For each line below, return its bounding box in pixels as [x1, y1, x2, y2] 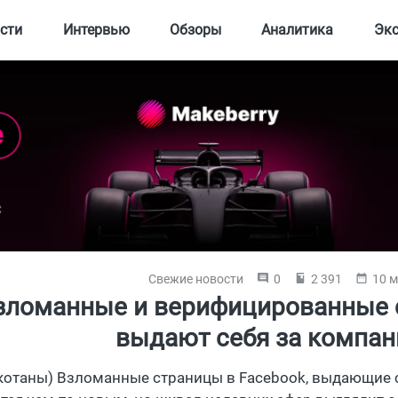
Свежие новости [147, 272, 243, 286]
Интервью [62, 21, 130, 38]
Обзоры [169, 21, 221, 38]
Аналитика [261, 21, 334, 38]
